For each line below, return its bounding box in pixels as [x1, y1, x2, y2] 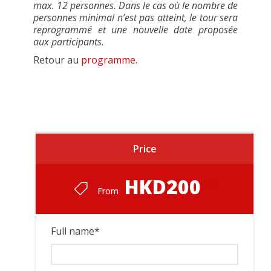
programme [81, 53, 135, 67]
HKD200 [124, 174, 201, 200]
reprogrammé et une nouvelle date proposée [33, 23, 238, 36]
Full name [51, 224, 94, 238]
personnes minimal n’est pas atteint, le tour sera [33, 11, 238, 24]
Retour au [33, 53, 81, 67]
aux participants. [33, 35, 106, 48]
